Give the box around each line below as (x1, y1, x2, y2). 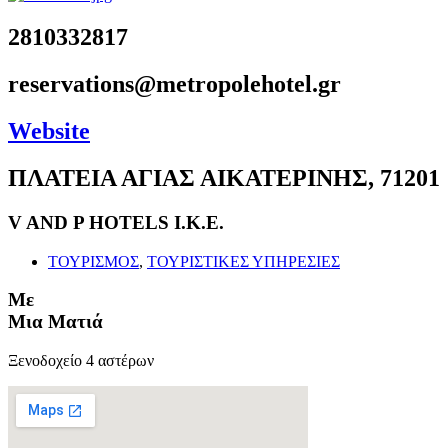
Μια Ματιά (8, 311, 103, 333)
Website (8, 118, 90, 145)
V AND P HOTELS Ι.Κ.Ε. (8, 211, 224, 233)
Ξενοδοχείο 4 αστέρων (8, 352, 154, 369)
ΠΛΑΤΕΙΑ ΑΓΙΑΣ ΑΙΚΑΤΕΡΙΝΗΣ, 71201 (8, 164, 440, 191)
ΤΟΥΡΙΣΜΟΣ (48, 252, 139, 270)
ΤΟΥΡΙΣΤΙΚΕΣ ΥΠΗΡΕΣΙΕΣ (147, 252, 340, 270)
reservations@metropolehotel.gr (8, 71, 341, 98)
